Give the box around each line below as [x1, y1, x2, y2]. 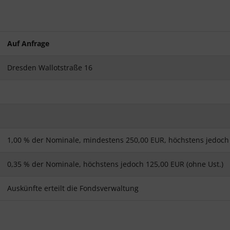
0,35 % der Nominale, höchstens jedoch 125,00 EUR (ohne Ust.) [7, 159, 223, 169]
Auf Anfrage [7, 39, 49, 49]
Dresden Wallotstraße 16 [7, 63, 92, 73]
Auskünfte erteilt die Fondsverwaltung [7, 183, 139, 194]
